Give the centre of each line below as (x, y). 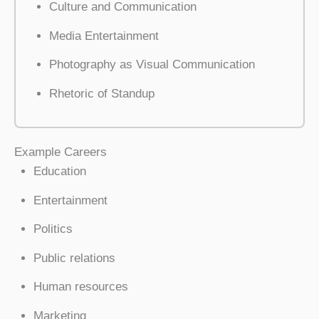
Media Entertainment (104, 36)
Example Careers (61, 152)
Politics (53, 229)
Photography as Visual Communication (152, 65)
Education (60, 172)
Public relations (74, 258)
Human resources (81, 287)
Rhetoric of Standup (102, 93)
